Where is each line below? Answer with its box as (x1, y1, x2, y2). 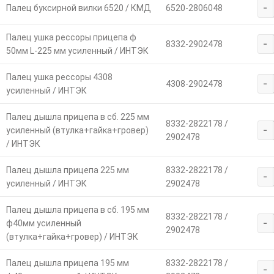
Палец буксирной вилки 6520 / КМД (6, 2, 151, 13)
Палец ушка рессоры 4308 (6, 72, 113, 82)
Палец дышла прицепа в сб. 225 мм (6, 111, 149, 122)
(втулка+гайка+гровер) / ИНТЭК (6, 231, 138, 242)
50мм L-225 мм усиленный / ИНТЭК (6, 45, 149, 56)
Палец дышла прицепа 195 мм (6, 257, 129, 268)
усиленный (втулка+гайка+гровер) (6, 125, 149, 135)
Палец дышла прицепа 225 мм (6, 165, 129, 175)
